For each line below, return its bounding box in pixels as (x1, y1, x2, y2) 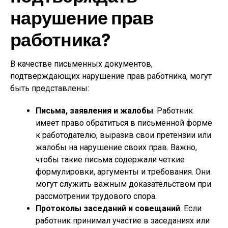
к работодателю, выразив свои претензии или (36, 130, 211, 140)
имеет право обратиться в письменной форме (36, 118, 212, 128)
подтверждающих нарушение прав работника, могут (10, 71, 212, 81)
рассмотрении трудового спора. (36, 191, 157, 201)
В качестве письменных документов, (10, 59, 153, 69)
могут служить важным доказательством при (36, 179, 211, 189)
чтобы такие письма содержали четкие (36, 155, 185, 164)
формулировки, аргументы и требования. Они (36, 167, 210, 177)
